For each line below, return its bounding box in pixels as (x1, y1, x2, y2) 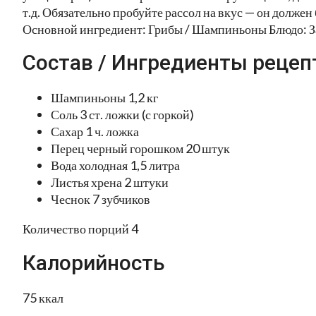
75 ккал (23, 290, 63, 306)
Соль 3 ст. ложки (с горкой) (51, 107, 194, 123)
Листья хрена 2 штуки (51, 174, 169, 190)
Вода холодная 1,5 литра (51, 157, 180, 174)
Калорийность (23, 250, 165, 276)
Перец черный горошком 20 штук (51, 140, 230, 157)
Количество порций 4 (23, 221, 138, 237)
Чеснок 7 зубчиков (51, 191, 150, 207)
